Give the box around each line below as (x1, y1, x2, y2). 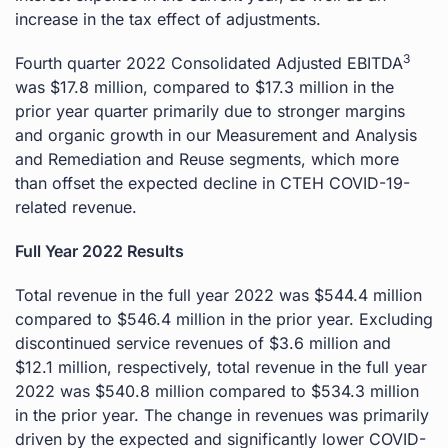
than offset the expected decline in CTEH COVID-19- (15, 172, 410, 193)
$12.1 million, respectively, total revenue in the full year (15, 356, 427, 377)
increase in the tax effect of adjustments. (15, 8, 321, 29)
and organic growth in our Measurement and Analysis (15, 124, 417, 145)
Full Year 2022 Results (15, 240, 184, 261)
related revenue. (15, 196, 137, 217)
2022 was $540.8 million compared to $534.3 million (15, 380, 419, 401)
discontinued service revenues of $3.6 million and (15, 332, 391, 353)
